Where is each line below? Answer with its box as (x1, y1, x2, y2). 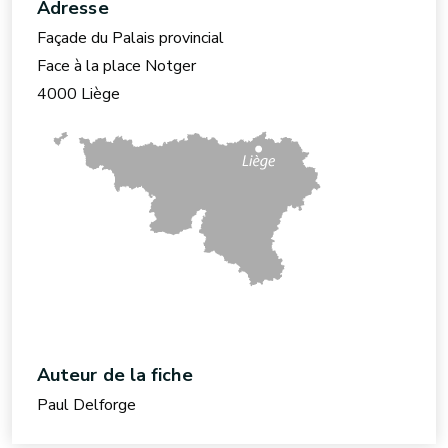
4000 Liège (37, 83, 120, 105)
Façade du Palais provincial (37, 27, 224, 49)
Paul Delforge (37, 394, 136, 416)
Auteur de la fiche (37, 363, 193, 387)
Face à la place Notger (37, 55, 196, 77)
